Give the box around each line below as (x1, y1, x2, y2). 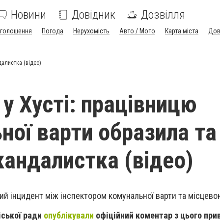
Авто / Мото (119, 27, 155, 35)
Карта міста (165, 27, 198, 35)
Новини (11, 8, 46, 22)
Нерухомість (73, 27, 110, 35)
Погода (42, 27, 63, 35)
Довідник (72, 8, 115, 22)
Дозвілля (141, 8, 185, 22)
